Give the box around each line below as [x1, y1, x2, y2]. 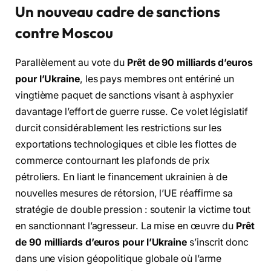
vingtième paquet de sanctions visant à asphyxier [15, 90, 234, 102]
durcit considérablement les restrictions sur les [15, 122, 222, 134]
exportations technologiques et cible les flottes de [15, 139, 237, 151]
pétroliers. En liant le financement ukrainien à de [15, 171, 228, 183]
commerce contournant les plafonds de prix [15, 155, 210, 167]
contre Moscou [15, 24, 113, 42]
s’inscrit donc [186, 237, 249, 249]
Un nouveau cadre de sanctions [15, 2, 220, 21]
